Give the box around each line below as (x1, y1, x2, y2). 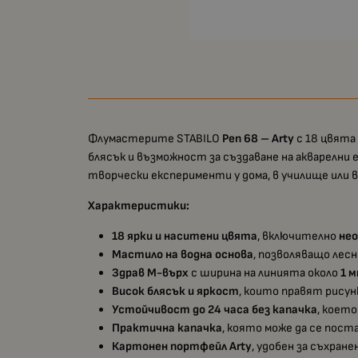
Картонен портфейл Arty (112, 339, 253, 355)
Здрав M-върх (112, 265, 189, 281)
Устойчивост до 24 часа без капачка (112, 302, 318, 318)
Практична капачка (112, 320, 223, 336)
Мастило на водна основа (112, 247, 254, 263)
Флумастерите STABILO (88, 131, 223, 147)
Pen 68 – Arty (222, 131, 295, 147)
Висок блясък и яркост (112, 284, 240, 300)
